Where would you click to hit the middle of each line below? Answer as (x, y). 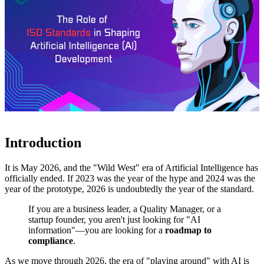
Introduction (43, 143)
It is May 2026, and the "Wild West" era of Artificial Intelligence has (131, 168)
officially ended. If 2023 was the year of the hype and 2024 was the (130, 179)
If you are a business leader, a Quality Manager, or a (125, 209)
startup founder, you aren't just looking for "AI (114, 220)
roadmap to (188, 230)
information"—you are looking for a (97, 230)
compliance (51, 241)
